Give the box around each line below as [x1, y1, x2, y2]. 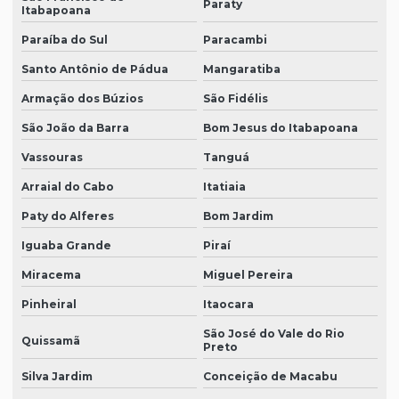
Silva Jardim [21, 370, 93, 384]
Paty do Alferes [21, 209, 114, 224]
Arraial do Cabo [21, 180, 114, 194]
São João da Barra [21, 121, 129, 135]
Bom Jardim [202, 209, 273, 224]
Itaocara [202, 297, 254, 312]
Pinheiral [21, 297, 77, 312]
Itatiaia [202, 180, 246, 194]
